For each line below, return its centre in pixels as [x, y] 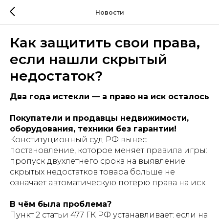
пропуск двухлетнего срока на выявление [98, 161]
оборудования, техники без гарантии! [93, 129]
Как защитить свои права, [105, 43]
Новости [109, 12]
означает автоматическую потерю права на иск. [108, 183]
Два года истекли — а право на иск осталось [109, 97]
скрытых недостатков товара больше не [92, 172]
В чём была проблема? [61, 204]
